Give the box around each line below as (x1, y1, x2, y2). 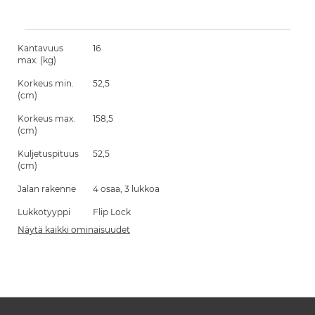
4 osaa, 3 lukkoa (93, 184, 160, 194)
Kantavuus (18, 43, 63, 53)
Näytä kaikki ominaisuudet (18, 224, 130, 235)
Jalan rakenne (18, 184, 76, 194)
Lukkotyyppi (18, 207, 70, 217)
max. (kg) (18, 55, 56, 65)
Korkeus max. (18, 113, 75, 124)
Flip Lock (93, 207, 131, 217)
